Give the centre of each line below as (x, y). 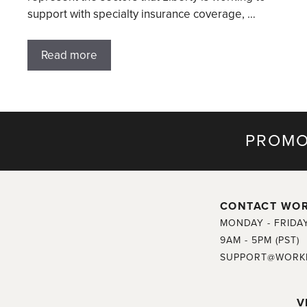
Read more (69, 56)
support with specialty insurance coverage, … (142, 14)
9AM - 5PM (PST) (259, 241)
